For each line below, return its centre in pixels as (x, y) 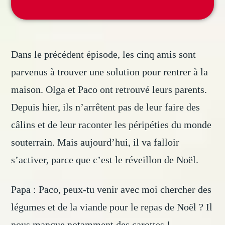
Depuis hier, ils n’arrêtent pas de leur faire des (106, 107)
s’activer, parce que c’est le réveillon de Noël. (105, 160)
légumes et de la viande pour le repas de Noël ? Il (112, 207)
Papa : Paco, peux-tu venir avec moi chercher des (111, 190)
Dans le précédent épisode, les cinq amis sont (104, 54)
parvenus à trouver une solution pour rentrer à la (110, 72)
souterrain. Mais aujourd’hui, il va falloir (95, 142)
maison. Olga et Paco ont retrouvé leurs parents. (109, 90)
